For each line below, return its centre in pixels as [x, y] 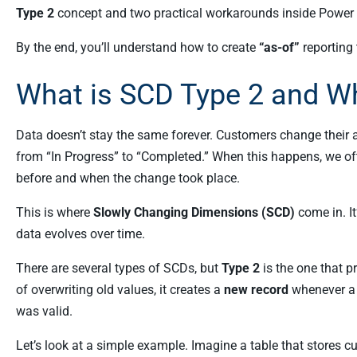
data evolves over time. [80, 234]
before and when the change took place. [128, 178]
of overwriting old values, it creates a [120, 290]
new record [256, 290]
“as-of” [279, 47]
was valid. [44, 311]
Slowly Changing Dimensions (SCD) [194, 212]
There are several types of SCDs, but [119, 268]
